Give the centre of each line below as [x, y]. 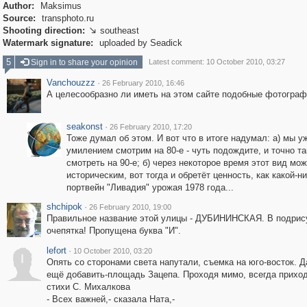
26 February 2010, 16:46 [143, 83]
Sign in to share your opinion [83, 62]
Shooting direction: [44, 30]
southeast [119, 30]
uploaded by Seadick [139, 43]
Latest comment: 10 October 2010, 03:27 [217, 62]
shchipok [64, 207]
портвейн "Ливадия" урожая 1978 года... [150, 187]
